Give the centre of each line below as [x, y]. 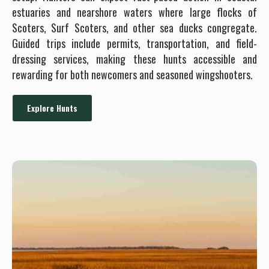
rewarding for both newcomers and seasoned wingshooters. [132, 74]
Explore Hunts [52, 107]
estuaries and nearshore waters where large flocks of [134, 12]
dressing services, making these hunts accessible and [134, 59]
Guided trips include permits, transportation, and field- [134, 43]
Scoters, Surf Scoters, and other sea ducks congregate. [134, 27]
